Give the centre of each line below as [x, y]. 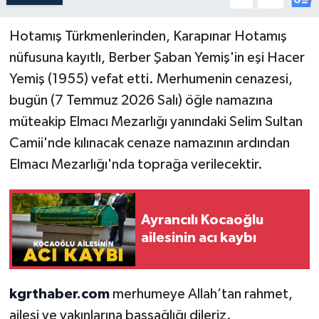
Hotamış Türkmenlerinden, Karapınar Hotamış [148, 37]
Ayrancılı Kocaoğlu [202, 220]
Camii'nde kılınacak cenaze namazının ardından [149, 143]
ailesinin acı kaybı [199, 238]
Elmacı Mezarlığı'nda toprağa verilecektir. [136, 165]
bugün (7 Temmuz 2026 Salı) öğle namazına [141, 101]
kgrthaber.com [59, 294]
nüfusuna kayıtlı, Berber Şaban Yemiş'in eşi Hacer [157, 58]
